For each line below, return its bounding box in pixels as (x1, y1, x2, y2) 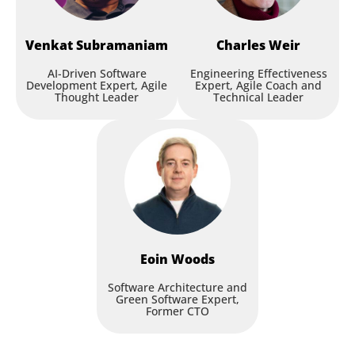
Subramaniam (76, 36, 168, 54)
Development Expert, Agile (26, 77, 167, 93)
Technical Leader (213, 89, 303, 105)
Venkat (25, 36, 73, 54)
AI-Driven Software (47, 65, 147, 81)
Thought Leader (55, 89, 139, 105)
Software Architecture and (108, 280, 247, 296)
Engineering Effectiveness (189, 65, 327, 81)
